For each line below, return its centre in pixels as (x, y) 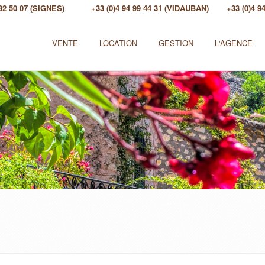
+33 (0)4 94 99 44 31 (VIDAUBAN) (150, 8)
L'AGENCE (234, 43)
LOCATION (118, 43)
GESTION (176, 43)
